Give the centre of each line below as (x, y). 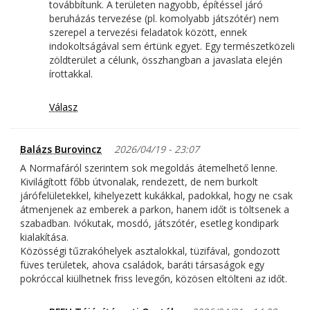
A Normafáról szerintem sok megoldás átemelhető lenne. (149, 168)
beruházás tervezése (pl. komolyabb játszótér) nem (164, 19)
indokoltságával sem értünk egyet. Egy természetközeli (172, 46)
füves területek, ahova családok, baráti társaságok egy (142, 265)
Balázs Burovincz (61, 149)
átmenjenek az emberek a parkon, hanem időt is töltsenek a (155, 210)
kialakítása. (44, 237)
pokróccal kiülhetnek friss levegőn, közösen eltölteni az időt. (154, 279)
